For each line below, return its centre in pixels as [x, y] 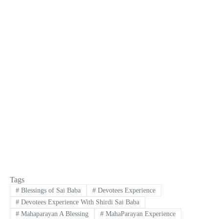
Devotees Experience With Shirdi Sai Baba [79, 202]
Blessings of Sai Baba [50, 190]
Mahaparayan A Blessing [54, 214]
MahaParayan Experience [139, 214]
